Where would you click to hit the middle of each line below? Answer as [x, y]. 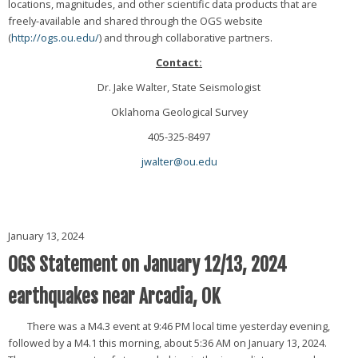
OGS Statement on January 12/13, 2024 [147, 265]
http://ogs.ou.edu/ [55, 38]
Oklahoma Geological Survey [179, 112]
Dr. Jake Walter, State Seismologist [179, 88]
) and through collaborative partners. [185, 38]
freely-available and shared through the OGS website [135, 21]
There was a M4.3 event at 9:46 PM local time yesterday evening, [169, 326]
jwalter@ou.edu [179, 162]
